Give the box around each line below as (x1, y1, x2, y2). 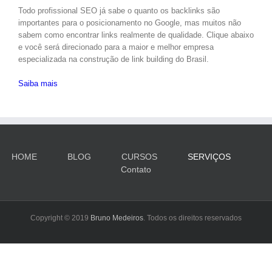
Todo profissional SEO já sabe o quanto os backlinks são (18, 5, 220, 15)
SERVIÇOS (187, 151, 231, 161)
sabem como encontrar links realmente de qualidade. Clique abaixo (18, 30, 254, 39)
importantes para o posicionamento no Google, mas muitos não (18, 18, 241, 27)
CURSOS (121, 151, 157, 161)
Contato (121, 164, 151, 174)
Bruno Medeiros (90, 213, 143, 222)
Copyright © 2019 (30, 213, 90, 222)
